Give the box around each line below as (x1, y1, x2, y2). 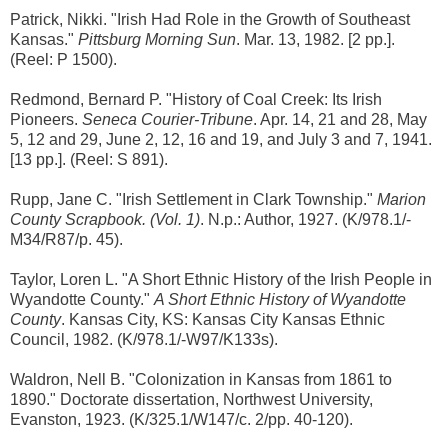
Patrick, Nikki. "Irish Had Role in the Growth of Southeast (10, 10, 410, 28)
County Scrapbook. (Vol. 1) (10, 210, 200, 228)
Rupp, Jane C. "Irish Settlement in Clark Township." (10, 190, 377, 208)
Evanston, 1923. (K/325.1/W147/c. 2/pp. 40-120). (10, 410, 353, 428)
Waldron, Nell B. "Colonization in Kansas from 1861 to (10, 370, 392, 388)
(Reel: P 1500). (10, 50, 117, 68)
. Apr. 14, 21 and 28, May (253, 110, 427, 128)
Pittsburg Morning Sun (78, 30, 236, 48)
